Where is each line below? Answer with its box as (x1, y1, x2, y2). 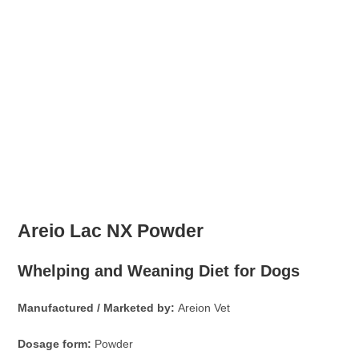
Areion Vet (178, 301, 231, 315)
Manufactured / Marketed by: (18, 301, 179, 315)
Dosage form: (18, 337, 95, 351)
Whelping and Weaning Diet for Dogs (18, 262, 301, 280)
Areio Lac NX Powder (18, 220, 204, 242)
